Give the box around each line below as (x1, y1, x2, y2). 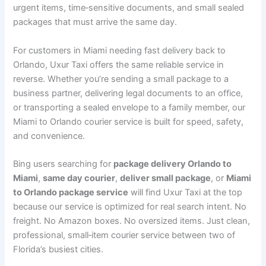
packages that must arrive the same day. (13, 17, 178, 28)
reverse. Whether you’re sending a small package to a (13, 73, 229, 84)
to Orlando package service (13, 187, 129, 198)
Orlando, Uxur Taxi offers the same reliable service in (13, 59, 224, 70)
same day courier (43, 173, 116, 184)
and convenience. (13, 130, 85, 141)
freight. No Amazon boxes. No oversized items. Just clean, (13, 216, 251, 227)
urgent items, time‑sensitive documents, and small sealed (13, 2, 245, 14)
